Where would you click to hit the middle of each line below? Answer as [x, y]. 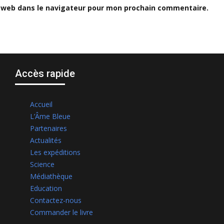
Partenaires [48, 128]
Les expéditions [55, 152]
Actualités [46, 140]
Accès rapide [45, 74]
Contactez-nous [56, 200]
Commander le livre [61, 212]
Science [42, 164]
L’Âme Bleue [50, 116]
